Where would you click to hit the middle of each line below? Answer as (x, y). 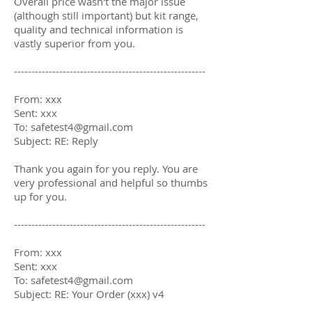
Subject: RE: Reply (56, 140)
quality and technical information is (99, 29)
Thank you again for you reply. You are (106, 168)
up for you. (40, 196)
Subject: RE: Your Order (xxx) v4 (89, 294)
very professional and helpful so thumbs (111, 182)
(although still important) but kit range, (106, 15)
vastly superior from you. (75, 43)
